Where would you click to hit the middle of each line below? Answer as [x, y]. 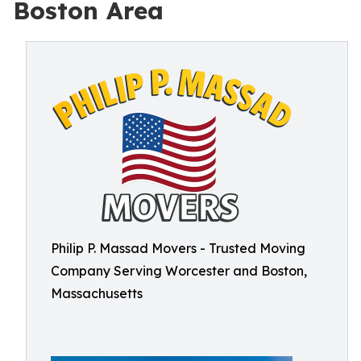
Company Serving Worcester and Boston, [179, 271]
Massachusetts [97, 293]
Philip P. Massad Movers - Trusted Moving [178, 248]
